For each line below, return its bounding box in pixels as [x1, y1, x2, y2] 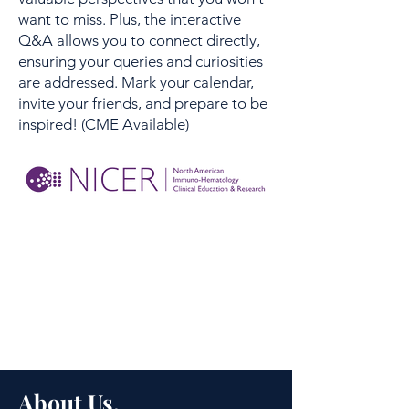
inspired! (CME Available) [18, 115, 189, 133]
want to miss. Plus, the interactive [18, 10, 241, 28]
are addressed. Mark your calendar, [18, 73, 254, 91]
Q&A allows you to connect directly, [18, 31, 260, 49]
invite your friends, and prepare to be [18, 94, 267, 112]
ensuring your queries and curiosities [18, 52, 263, 70]
